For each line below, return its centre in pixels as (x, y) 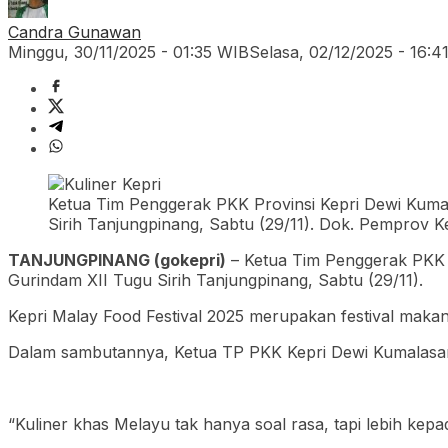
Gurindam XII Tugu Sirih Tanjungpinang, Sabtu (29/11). (215, 279)
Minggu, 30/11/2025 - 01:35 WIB (128, 51)
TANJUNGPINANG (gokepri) (117, 259)
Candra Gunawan (74, 31)
